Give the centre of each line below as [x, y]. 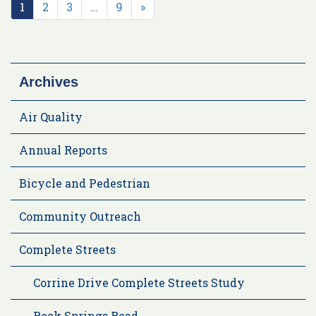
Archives [49, 81]
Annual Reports [63, 150]
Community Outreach [80, 216]
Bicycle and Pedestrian [85, 183]
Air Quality [51, 116]
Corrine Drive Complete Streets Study [139, 282]
